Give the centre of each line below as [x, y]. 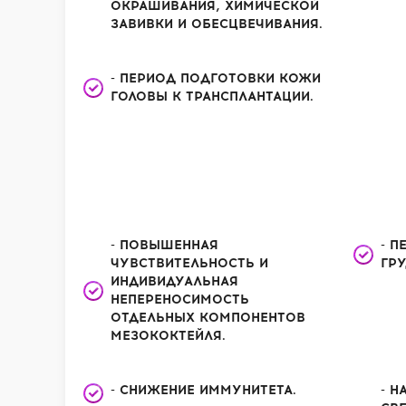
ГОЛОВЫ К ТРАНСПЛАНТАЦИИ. [212, 97]
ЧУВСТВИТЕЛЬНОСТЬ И [189, 263]
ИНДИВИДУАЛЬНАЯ [174, 281]
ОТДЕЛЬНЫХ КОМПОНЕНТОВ [208, 318]
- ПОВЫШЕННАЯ [164, 245]
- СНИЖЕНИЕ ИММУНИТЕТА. [203, 390]
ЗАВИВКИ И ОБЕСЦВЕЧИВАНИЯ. [217, 24]
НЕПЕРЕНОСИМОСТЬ [180, 300]
